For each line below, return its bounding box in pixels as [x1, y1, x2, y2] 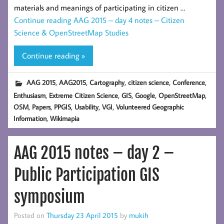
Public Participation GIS [14, 164, 159, 185]
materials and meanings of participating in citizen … [14, 2, 185, 12]
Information [13, 113, 47, 123]
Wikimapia [50, 113, 80, 123]
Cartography [89, 77, 125, 87]
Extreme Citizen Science [49, 90, 118, 100]
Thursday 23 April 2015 [46, 209, 118, 220]
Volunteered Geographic [116, 101, 184, 111]
